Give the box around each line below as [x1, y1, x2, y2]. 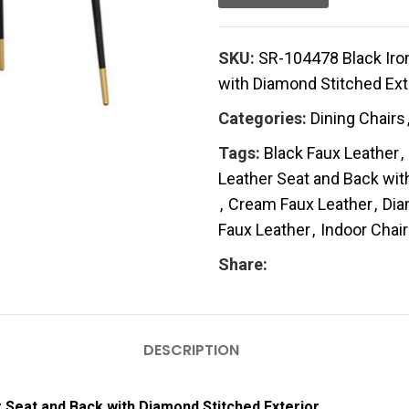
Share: [218, 255, 267, 275]
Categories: [218, 109, 307, 129]
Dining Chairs [310, 109, 405, 129]
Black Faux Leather [264, 143, 399, 163]
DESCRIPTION [142, 340, 239, 362]
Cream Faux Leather [228, 194, 372, 215]
